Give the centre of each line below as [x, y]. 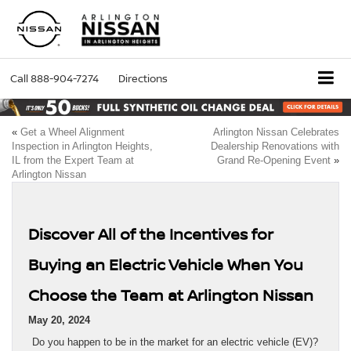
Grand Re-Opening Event [274, 161]
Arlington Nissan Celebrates [276, 132]
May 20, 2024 [59, 320]
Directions [143, 79]
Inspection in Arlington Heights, [82, 147]
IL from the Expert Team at [73, 161]
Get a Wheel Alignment [72, 132]
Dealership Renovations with [275, 147]
